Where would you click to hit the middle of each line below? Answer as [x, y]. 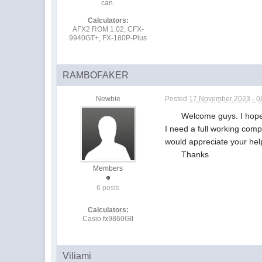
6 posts [108, 187]
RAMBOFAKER [96, 75]
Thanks [187, 154]
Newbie [108, 99]
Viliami [77, 256]
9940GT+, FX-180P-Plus [108, 38]
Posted [177, 99]
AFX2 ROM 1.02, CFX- [108, 29]
